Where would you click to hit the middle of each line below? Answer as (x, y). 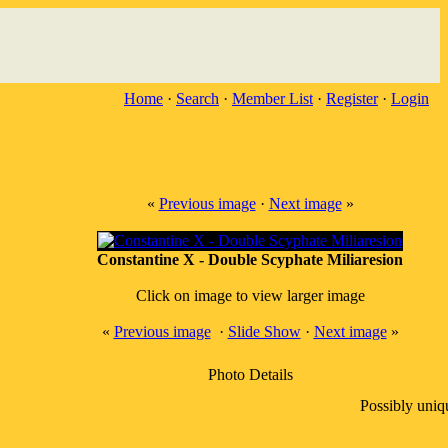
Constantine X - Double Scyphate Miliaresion (250, 259)
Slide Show (264, 331)
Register (352, 98)
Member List (272, 98)
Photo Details (250, 374)
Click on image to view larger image (250, 295)
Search (197, 98)
